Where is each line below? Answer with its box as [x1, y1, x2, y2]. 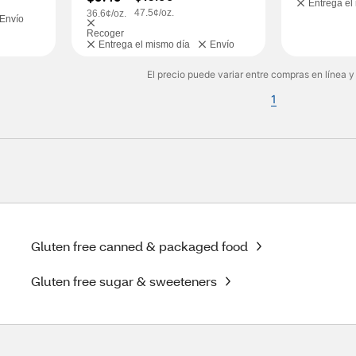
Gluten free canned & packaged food [31, 238, 249, 254]
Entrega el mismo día [98, 39, 190, 50]
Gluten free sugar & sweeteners [31, 273, 218, 289]
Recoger [86, 28, 124, 39]
